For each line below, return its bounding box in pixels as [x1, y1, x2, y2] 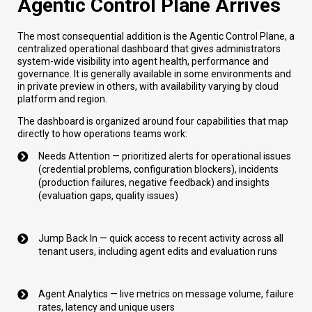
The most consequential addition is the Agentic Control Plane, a [17, 30, 295, 42]
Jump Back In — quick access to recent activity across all [38, 232, 283, 244]
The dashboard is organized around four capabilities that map [17, 115, 288, 127]
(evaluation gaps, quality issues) [38, 189, 178, 201]
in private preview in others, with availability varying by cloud [17, 80, 279, 92]
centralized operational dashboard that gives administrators [17, 42, 281, 54]
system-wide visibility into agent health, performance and [17, 55, 269, 67]
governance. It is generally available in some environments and [17, 68, 291, 79]
